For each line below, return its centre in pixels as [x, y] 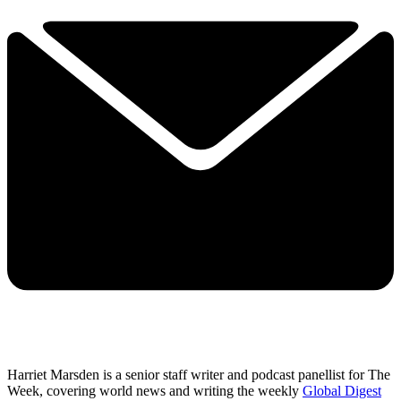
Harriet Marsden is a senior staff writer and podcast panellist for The [199, 375]
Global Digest [342, 391]
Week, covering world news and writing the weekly [155, 391]
